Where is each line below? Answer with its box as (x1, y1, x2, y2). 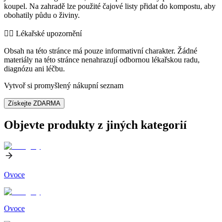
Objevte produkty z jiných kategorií (4, 118, 187, 131)
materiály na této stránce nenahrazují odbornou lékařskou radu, (4, 55, 200, 64)
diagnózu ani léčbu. (4, 64, 65, 73)
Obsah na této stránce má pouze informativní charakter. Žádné (4, 46, 197, 55)
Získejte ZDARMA (8, 99, 60, 107)
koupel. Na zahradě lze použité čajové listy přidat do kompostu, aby (4, 1, 216, 10)
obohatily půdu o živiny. (4, 10, 80, 19)
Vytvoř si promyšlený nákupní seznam (4, 81, 123, 90)
